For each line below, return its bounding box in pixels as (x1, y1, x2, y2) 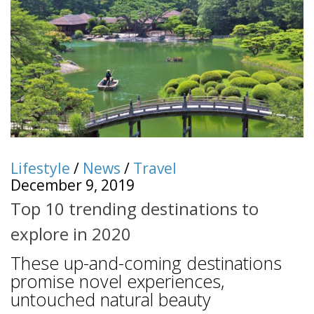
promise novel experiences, (11, 268, 224, 293)
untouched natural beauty (11, 287, 211, 311)
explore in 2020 (11, 221, 131, 245)
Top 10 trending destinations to (11, 196, 259, 220)
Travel (133, 158, 177, 178)
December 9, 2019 (11, 175, 135, 195)
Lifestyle (11, 158, 70, 178)
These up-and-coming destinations (11, 250, 282, 275)
